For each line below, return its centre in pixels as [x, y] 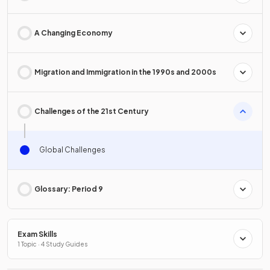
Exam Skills [37, 234]
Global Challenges [72, 149]
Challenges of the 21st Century [92, 111]
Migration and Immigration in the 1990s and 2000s [125, 72]
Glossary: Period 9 [69, 189]
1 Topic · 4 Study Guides [52, 244]
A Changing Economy [74, 33]
